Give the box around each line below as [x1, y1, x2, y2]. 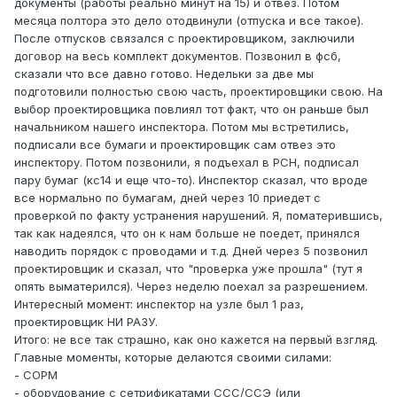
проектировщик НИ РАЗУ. [14, 315, 158, 330]
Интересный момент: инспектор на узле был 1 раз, [14, 297, 304, 312]
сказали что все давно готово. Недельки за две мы [14, 66, 314, 82]
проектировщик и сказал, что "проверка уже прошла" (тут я [14, 261, 362, 276]
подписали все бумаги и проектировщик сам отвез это [14, 137, 336, 152]
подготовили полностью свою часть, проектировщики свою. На [14, 84, 383, 99]
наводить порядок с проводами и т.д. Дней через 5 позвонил [14, 244, 368, 259]
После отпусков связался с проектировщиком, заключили [14, 31, 354, 46]
